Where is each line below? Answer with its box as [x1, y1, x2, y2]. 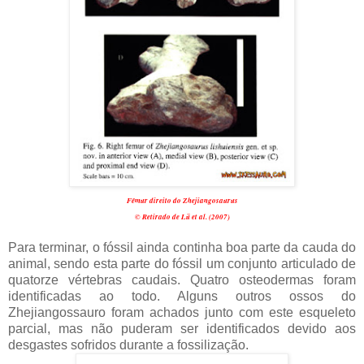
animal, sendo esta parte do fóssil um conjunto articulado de [8, 256, 356, 271]
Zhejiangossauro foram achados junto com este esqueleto [8, 305, 356, 319]
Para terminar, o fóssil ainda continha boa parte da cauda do [8, 240, 356, 254]
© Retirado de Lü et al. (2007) [134, 210, 230, 222]
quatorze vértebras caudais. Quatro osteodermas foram [8, 272, 356, 287]
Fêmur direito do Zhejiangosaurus [126, 194, 238, 206]
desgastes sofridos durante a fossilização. [8, 337, 249, 352]
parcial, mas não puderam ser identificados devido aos [8, 321, 356, 336]
